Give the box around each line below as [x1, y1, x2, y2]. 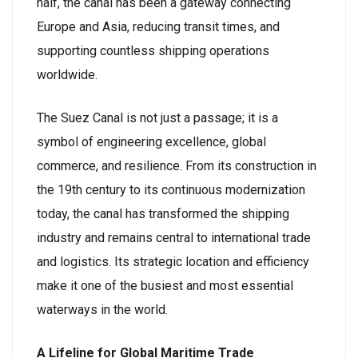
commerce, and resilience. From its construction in [37, 158, 316, 173]
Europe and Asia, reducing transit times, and [37, 19, 280, 34]
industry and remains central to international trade [37, 230, 311, 245]
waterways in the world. [37, 302, 168, 317]
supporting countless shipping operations [37, 43, 269, 58]
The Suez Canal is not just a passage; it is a [37, 110, 278, 125]
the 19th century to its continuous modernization [37, 182, 305, 197]
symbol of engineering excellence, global [37, 134, 266, 149]
